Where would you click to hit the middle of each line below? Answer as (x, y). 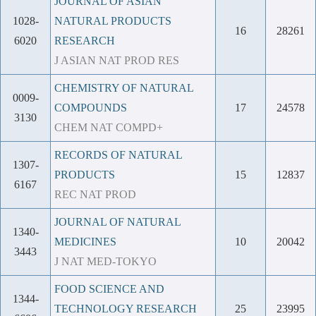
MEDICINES (85, 242)
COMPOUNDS (91, 108)
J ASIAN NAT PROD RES (117, 60)
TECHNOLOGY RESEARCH (126, 309)
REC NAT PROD (95, 194)
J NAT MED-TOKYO (105, 261)
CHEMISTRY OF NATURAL (124, 88)
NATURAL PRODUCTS (113, 21)
